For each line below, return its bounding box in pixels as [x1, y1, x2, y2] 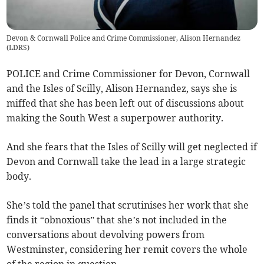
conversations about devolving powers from [6, 229, 205, 241]
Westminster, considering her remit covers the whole [6, 243, 248, 256]
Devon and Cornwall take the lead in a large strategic [6, 156, 246, 168]
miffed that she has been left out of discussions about [6, 97, 245, 110]
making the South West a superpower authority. [6, 112, 224, 124]
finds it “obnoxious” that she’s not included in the [6, 214, 227, 226]
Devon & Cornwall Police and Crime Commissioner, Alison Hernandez [6, 34, 241, 43]
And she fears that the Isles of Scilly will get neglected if [6, 141, 258, 153]
